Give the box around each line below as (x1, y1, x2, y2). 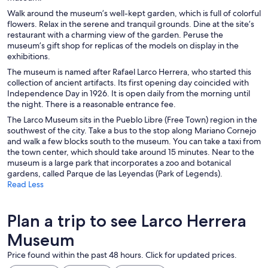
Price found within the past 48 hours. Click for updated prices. (7, 249, 237, 261)
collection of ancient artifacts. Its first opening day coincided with (7, 77, 249, 89)
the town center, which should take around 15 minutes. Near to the (7, 147, 254, 158)
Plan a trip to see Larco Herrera (7, 211, 246, 232)
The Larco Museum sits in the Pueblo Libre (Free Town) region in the (7, 114, 257, 126)
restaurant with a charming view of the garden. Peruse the (7, 29, 223, 41)
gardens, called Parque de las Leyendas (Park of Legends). (7, 168, 223, 179)
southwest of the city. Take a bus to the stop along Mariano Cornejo (7, 125, 256, 136)
